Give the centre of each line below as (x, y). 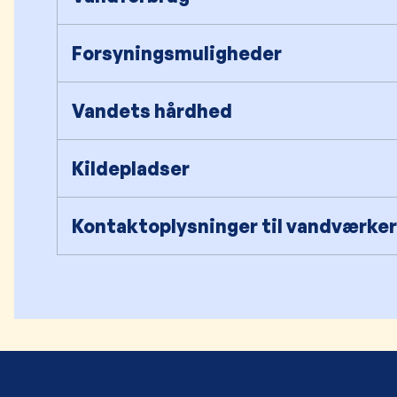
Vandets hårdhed (152, 111)
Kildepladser (131, 169)
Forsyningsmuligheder (177, 54)
